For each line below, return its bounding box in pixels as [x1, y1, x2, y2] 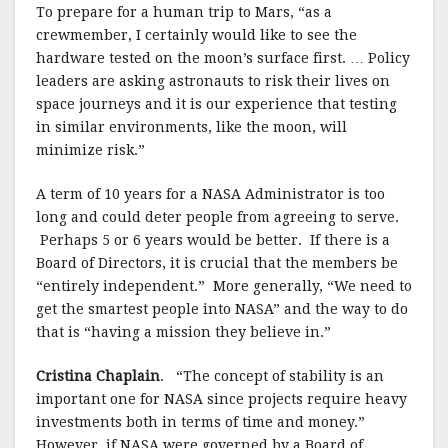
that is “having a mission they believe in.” [36, 324, 331, 340]
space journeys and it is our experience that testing [36, 96, 397, 112]
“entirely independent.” [36, 278, 205, 294]
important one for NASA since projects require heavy [36, 391, 407, 407]
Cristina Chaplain [36, 368, 160, 384]
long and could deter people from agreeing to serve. [36, 209, 399, 225]
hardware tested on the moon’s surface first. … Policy [36, 50, 410, 66]
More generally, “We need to [213, 278, 412, 294]
